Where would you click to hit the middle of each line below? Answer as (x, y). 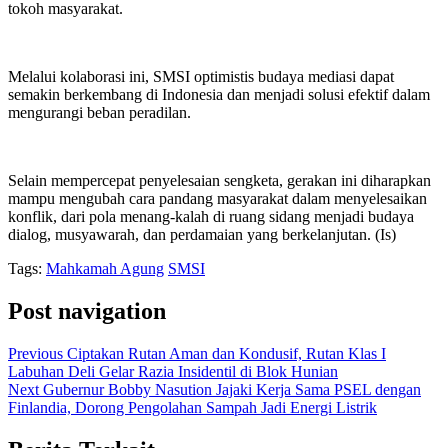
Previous (35, 353)
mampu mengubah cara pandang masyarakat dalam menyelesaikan (217, 198)
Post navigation (87, 310)
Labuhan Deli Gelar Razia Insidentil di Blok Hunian (173, 371)
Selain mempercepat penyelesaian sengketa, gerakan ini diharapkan (219, 180)
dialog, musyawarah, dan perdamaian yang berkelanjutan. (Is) (202, 234)
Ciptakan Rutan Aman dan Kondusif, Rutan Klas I (224, 353)
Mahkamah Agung (105, 268)
